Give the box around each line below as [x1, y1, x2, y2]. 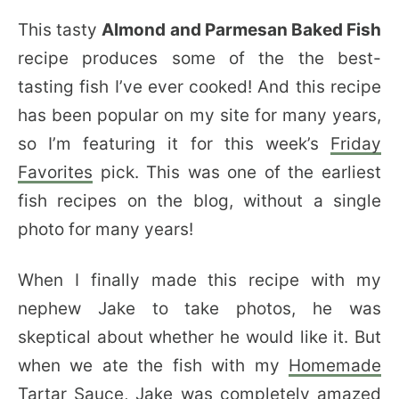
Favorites [18, 162, 93, 183]
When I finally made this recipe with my [18, 270, 381, 290]
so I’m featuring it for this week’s [18, 134, 330, 154]
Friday [330, 134, 381, 154]
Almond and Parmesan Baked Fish [102, 20, 382, 40]
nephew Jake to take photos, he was [18, 298, 381, 319]
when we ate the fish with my [18, 355, 289, 376]
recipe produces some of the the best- [18, 48, 381, 69]
